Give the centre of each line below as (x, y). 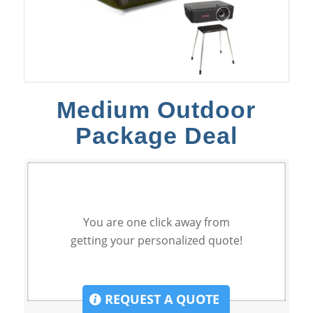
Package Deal (156, 135)
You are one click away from (156, 223)
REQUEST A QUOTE (161, 299)
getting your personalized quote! (156, 241)
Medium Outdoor (156, 109)
